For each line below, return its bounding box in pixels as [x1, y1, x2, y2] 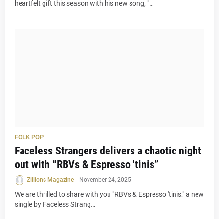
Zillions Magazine [27, 176, 74, 183]
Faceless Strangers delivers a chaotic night [15, 145, 201, 157]
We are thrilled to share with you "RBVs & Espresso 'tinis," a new [15, 190, 204, 198]
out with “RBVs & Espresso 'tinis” [15, 158, 159, 171]
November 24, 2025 [79, 176, 131, 183]
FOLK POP [15, 133, 44, 141]
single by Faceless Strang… [15, 200, 95, 208]
